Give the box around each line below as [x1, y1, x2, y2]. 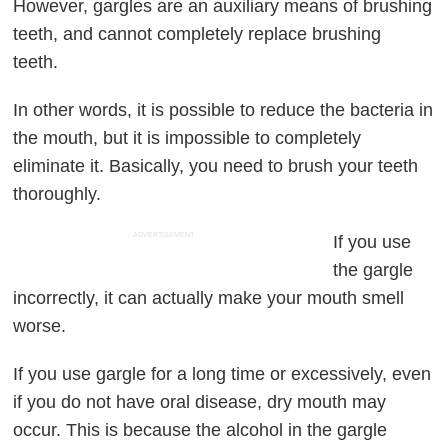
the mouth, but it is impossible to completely [13, 128, 362, 149]
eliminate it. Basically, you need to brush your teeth [13, 156, 419, 177]
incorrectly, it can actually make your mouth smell [13, 288, 405, 309]
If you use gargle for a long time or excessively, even [13, 364, 432, 385]
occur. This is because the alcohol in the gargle [13, 420, 388, 441]
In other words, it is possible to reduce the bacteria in [13, 100, 434, 121]
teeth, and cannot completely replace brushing [13, 24, 382, 45]
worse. [13, 316, 72, 337]
